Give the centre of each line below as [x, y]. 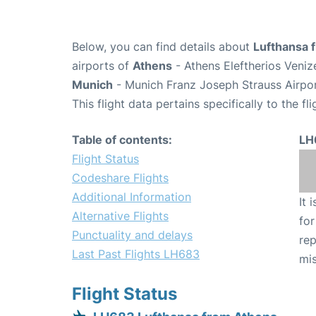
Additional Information [132, 197]
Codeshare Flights [120, 178]
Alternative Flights [120, 216]
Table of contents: [122, 140]
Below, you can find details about [163, 47]
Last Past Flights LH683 [136, 254]
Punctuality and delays [132, 235]
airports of [102, 66]
